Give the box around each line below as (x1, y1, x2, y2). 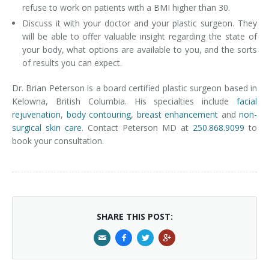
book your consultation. (12, 135, 104, 147)
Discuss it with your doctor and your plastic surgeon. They (22, 17, 257, 29)
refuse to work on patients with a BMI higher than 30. (22, 2, 230, 13)
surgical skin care (12, 122, 82, 133)
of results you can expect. (22, 57, 122, 68)
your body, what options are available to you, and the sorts (22, 44, 257, 55)
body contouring (66, 109, 131, 120)
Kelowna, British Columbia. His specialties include (12, 95, 237, 107)
